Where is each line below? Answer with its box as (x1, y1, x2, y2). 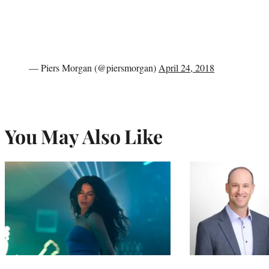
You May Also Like (5, 122, 163, 149)
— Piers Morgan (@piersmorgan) (29, 61, 159, 74)
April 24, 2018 (159, 61, 214, 74)
